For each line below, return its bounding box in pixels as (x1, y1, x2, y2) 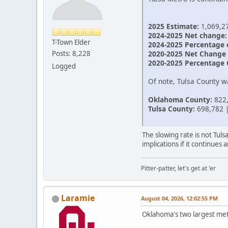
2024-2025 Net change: (148, 30, 227, 40)
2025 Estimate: (148, 21, 199, 31)
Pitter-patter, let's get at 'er (141, 163, 216, 173)
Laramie (61, 192, 95, 204)
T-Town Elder (52, 38, 91, 47)
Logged (52, 62, 76, 71)
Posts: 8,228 (52, 49, 91, 59)
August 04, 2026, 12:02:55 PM (141, 194, 218, 202)
